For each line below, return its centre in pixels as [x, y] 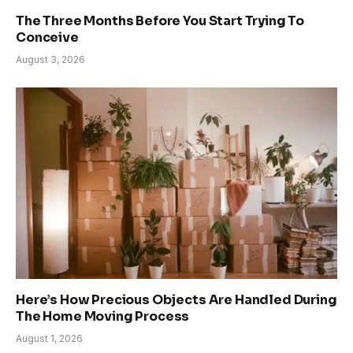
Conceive [47, 37]
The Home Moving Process [103, 316]
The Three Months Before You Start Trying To [160, 20]
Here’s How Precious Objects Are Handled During [176, 299]
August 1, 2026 [49, 338]
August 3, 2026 [50, 59]
